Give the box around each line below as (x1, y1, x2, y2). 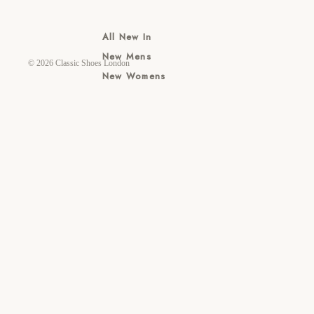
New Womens (102, 69, 166, 83)
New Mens (102, 50, 151, 63)
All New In (102, 30, 152, 43)
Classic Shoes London (55, 58, 130, 69)
